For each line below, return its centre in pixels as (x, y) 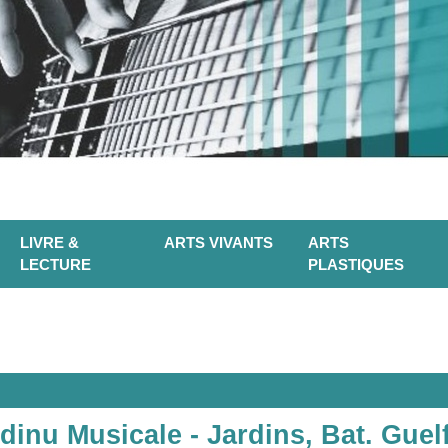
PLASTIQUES (356, 265)
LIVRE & (49, 243)
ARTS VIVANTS (218, 243)
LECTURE (55, 265)
